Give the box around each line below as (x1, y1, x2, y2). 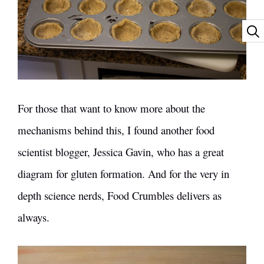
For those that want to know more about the (18, 100, 205, 115)
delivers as (174, 187, 222, 203)
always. (18, 209, 49, 225)
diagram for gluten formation (18, 166, 142, 181)
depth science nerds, (18, 187, 107, 203)
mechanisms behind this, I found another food (18, 122, 214, 137)
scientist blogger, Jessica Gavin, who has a (18, 144, 203, 159)
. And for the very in (142, 166, 229, 181)
